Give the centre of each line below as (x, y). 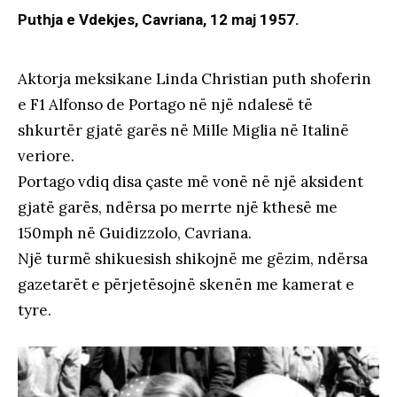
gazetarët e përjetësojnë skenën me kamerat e (186, 285)
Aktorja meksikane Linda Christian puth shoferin (195, 79)
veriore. (46, 156)
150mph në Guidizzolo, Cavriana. (135, 234)
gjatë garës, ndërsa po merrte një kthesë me (178, 208)
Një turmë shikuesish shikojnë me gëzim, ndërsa (193, 259)
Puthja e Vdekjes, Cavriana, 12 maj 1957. (159, 20)
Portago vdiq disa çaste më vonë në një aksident (191, 182)
